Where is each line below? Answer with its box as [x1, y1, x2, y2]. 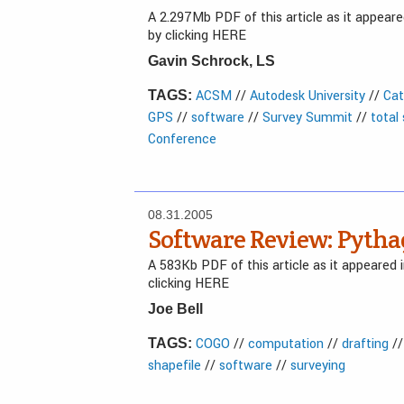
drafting [342, 335, 389, 353]
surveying [290, 356, 345, 375]
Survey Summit [262, 108, 353, 127]
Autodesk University [250, 87, 365, 106]
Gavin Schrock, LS [148, 53, 275, 69]
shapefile [148, 356, 201, 375]
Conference [148, 130, 216, 149]
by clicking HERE [148, 26, 246, 45]
